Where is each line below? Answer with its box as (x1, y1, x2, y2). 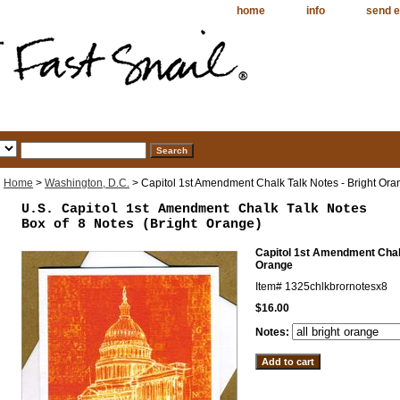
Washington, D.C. (45, 176, 129, 189)
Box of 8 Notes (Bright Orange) (21, 216, 262, 232)
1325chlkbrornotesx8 (285, 279, 387, 293)
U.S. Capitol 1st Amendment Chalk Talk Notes (21, 201, 367, 217)
